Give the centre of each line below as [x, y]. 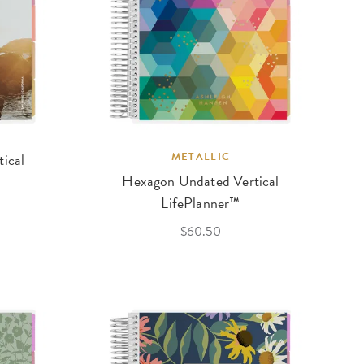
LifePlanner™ [201, 203]
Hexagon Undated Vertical [201, 181]
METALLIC [201, 157]
